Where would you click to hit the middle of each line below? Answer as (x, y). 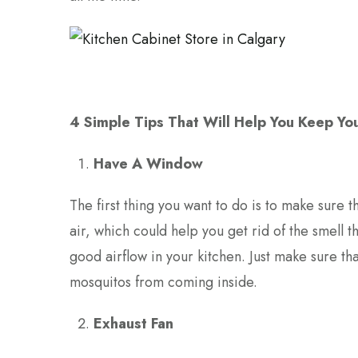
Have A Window (148, 163)
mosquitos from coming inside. (163, 282)
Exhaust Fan (133, 323)
